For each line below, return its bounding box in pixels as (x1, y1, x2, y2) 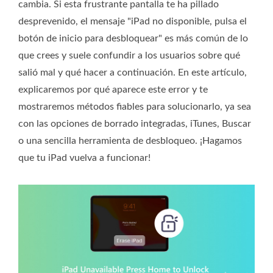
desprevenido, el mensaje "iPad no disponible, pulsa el (18, 16, 247, 26)
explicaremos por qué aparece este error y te (18, 85, 208, 94)
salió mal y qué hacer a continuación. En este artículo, (18, 68, 247, 77)
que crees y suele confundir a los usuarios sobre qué (18, 51, 240, 60)
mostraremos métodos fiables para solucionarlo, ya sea (18, 102, 251, 112)
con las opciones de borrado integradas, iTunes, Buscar (18, 119, 251, 129)
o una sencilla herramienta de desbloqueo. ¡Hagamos (18, 136, 242, 146)
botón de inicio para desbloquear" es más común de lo (18, 34, 248, 43)
